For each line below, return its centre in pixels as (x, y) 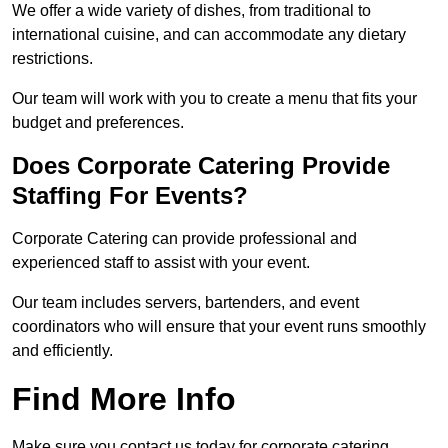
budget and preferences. (98, 123)
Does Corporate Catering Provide (201, 166)
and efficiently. (62, 351)
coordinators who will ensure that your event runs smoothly (219, 327)
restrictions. (52, 59)
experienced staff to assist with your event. (161, 263)
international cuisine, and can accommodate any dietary (209, 35)
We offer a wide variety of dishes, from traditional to (191, 11)
